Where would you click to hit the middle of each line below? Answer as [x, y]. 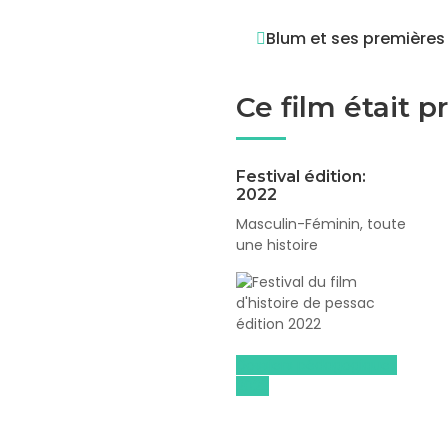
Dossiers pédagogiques [316, 365]
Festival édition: [301, 176]
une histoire [277, 245]
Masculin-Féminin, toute [321, 224]
